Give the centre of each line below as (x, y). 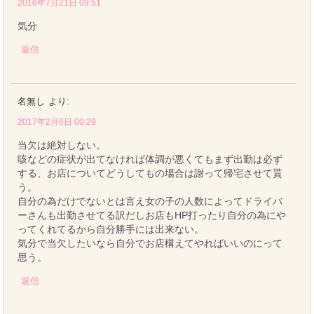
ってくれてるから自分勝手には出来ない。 (111, 229)
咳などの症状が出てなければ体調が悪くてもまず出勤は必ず (150, 159)
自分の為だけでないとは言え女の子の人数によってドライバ (150, 201)
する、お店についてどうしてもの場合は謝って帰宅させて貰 (150, 173)
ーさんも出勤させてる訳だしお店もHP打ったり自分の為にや (152, 215)
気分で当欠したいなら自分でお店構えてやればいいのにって (150, 243)
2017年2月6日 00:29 (57, 122)
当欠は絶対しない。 (62, 145)
